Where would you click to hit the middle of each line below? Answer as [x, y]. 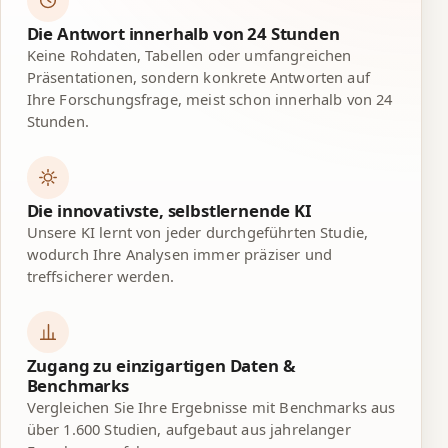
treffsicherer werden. [100, 275]
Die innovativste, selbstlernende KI [169, 210]
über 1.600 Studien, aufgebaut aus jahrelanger [188, 428]
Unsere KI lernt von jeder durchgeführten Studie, [197, 231]
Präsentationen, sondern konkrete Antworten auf [198, 77]
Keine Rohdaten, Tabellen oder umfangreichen [189, 55]
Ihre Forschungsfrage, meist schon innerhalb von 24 [209, 99]
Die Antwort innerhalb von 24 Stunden [183, 34]
